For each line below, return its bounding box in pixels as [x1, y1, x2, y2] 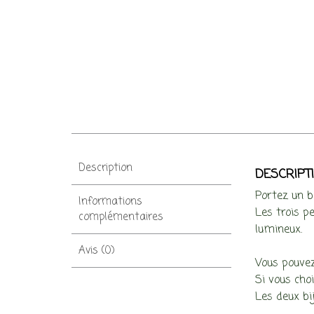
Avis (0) [78, 243, 115, 259]
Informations [78, 193, 142, 210]
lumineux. [255, 221, 303, 238]
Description [78, 160, 132, 176]
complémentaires [78, 209, 163, 225]
